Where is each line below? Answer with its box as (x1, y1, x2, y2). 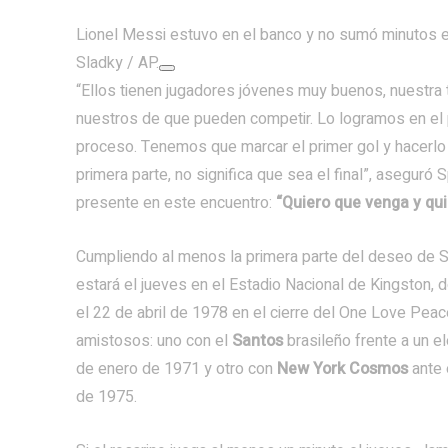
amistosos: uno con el (76, 329, 232, 353)
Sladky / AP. (76, 51, 159, 75)
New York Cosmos (277, 357, 412, 381)
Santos (232, 329, 287, 353)
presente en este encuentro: (76, 191, 276, 215)
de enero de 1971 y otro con (76, 357, 277, 381)
